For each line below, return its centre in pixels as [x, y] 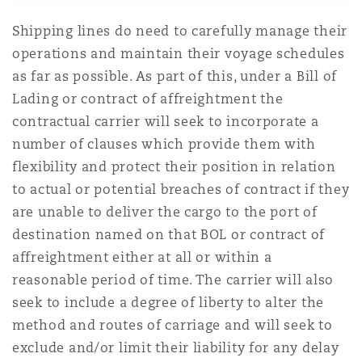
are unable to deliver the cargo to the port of [165, 212]
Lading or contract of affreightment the [148, 99]
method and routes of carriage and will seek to [173, 325]
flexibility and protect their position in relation [174, 167]
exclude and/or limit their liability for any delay [176, 348]
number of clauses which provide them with [164, 144]
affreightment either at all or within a [142, 257]
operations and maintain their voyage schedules [179, 54]
